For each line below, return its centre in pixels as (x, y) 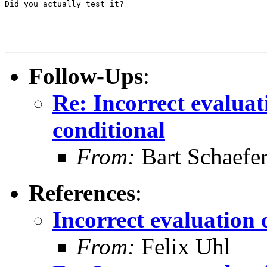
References (82, 193)
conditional (109, 129)
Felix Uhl (183, 246)
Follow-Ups (86, 76)
